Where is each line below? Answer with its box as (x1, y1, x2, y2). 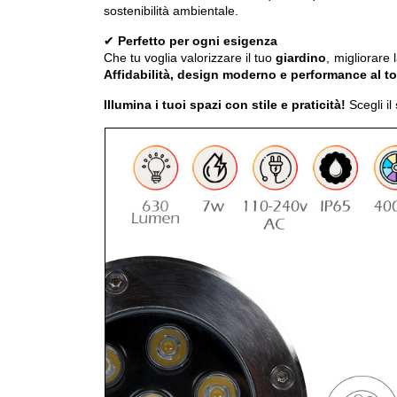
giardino (276, 51, 327, 66)
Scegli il (346, 97, 395, 113)
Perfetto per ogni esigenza (118, 34, 277, 49)
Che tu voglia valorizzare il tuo (104, 51, 276, 66)
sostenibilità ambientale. (104, 4, 238, 19)
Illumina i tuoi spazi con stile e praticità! (104, 97, 346, 113)
